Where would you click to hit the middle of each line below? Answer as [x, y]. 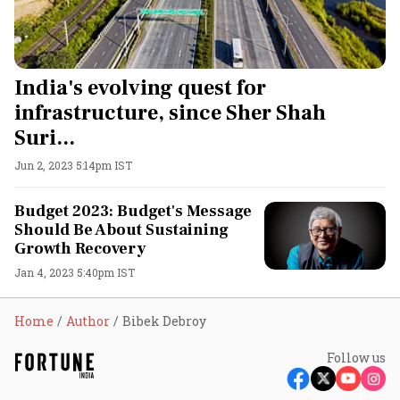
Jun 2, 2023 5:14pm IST [73, 165]
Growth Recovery [80, 248]
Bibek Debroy [164, 321]
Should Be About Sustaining [121, 229]
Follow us [356, 357]
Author [88, 321]
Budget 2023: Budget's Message [133, 211]
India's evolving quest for [140, 87]
